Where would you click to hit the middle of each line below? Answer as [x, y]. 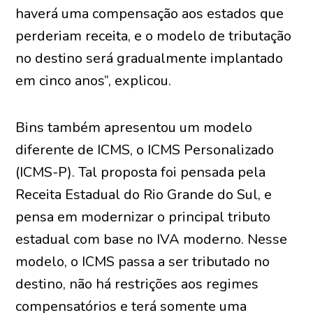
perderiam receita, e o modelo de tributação [154, 36]
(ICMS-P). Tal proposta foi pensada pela [141, 172]
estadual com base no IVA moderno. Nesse [152, 239]
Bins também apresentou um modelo [134, 128]
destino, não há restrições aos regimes [137, 284]
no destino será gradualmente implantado [150, 58]
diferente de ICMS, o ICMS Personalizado [145, 150]
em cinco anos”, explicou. [94, 81]
